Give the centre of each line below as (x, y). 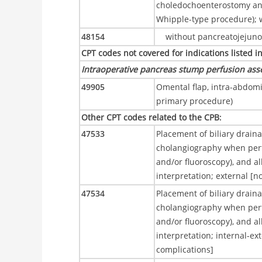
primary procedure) (195, 101)
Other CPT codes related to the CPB (151, 117)
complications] (185, 249)
